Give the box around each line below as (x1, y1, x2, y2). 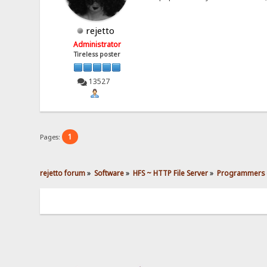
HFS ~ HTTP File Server (133, 168, 209, 178)
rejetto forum (40, 168, 86, 178)
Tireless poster (74, 50, 121, 59)
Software (94, 168, 125, 178)
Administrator (73, 39, 122, 50)
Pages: (40, 132, 63, 142)
